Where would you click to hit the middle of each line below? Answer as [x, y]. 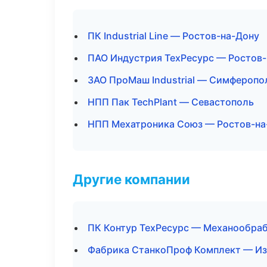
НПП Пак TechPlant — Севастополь [171, 102]
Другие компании [131, 179]
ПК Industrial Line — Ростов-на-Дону [173, 36]
